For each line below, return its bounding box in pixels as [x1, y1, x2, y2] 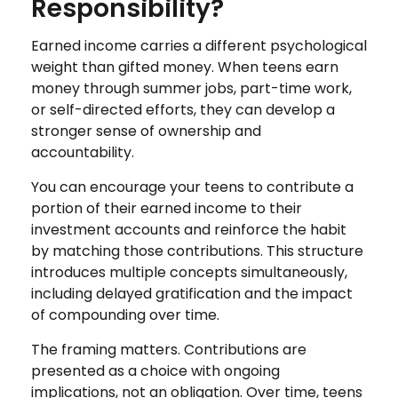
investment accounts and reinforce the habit [31, 219, 346, 240]
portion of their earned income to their [31, 197, 302, 219]
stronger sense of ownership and [31, 120, 261, 141]
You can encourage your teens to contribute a [31, 176, 354, 197]
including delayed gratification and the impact [31, 283, 353, 304]
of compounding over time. [31, 304, 219, 325]
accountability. [31, 141, 134, 163]
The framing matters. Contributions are [31, 338, 306, 360]
